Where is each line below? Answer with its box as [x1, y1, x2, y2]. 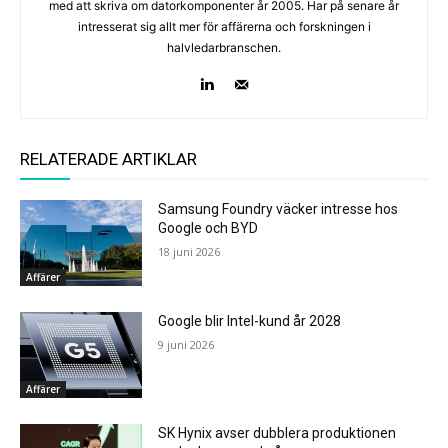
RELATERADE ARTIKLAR [20, 149, 197, 170]
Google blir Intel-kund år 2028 [158, 313, 342, 330]
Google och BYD [158, 220, 259, 237]
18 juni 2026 [158, 244, 221, 260]
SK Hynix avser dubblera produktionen [158, 424, 397, 441]
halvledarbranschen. [167, 40, 281, 56]
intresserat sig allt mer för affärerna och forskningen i [77, 19, 371, 35]
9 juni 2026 [158, 337, 215, 353]
